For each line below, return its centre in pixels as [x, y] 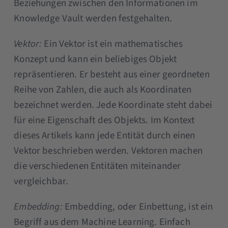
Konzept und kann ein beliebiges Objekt [95, 59]
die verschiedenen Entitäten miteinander [97, 166]
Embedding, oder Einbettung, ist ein [138, 207]
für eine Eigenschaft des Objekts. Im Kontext [104, 120]
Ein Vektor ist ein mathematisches [112, 44]
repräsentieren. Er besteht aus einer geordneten [112, 74]
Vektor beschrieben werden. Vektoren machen [108, 151]
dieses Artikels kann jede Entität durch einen [105, 135]
